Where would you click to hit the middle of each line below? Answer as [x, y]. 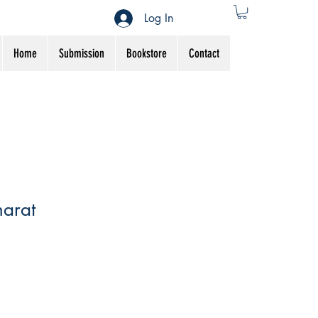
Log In [159, 18]
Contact [204, 54]
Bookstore [147, 54]
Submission [82, 54]
